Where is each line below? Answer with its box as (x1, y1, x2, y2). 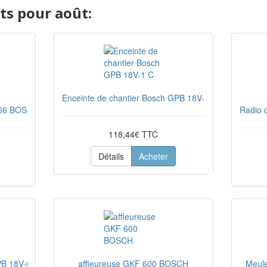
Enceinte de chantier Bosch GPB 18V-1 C (61, 92, 218, 104)
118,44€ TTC (108, 128, 159, 140)
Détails (98, 150, 125, 162)
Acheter (139, 150, 169, 162)
